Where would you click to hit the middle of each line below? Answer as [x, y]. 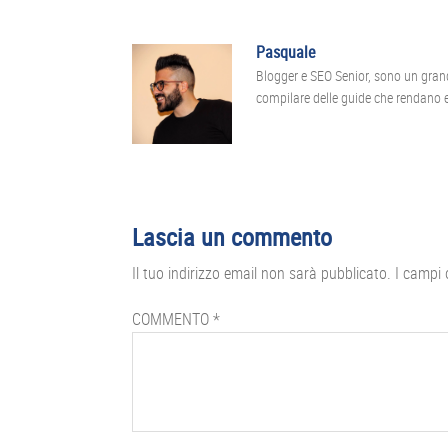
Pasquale [286, 52]
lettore [149, 286]
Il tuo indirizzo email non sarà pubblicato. [261, 273]
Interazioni [173, 220]
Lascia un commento [232, 237]
